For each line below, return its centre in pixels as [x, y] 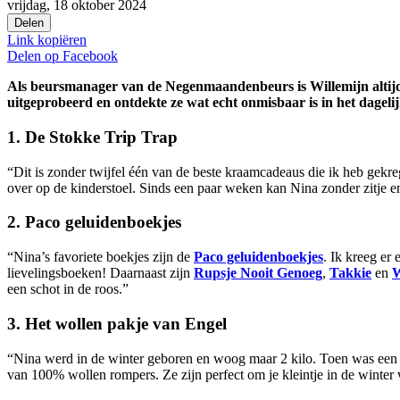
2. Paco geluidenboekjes [94, 222]
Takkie [350, 273]
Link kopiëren [47, 40]
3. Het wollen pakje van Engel [117, 323]
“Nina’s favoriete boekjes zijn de [100, 257]
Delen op [33, 56]
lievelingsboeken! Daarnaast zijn [100, 273]
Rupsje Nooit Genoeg [258, 273]
